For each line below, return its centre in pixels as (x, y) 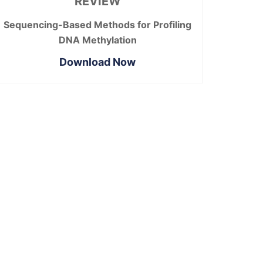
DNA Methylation (97, 40)
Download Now (97, 62)
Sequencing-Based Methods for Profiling (97, 25)
